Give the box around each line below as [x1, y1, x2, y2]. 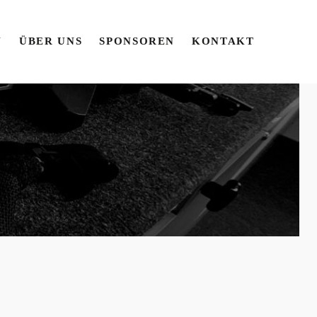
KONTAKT [192, 35, 255, 47]
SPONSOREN [99, 35, 175, 47]
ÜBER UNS [19, 35, 83, 47]
